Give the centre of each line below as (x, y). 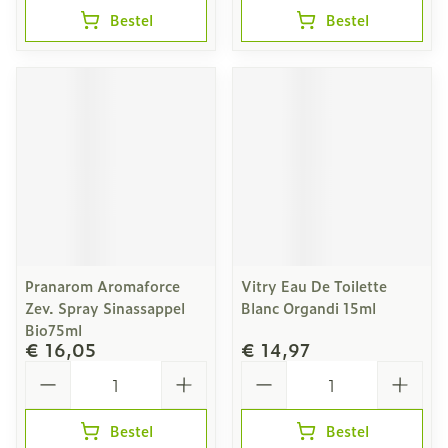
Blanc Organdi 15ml (308, 307)
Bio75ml (53, 329)
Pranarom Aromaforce (102, 285)
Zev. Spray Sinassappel (105, 307)
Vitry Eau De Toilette (314, 285)
